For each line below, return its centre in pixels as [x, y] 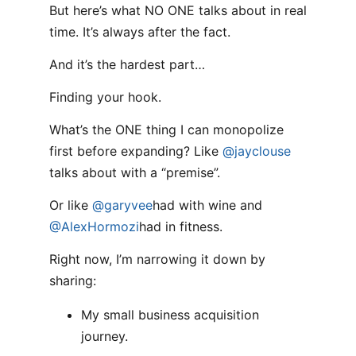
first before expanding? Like [136, 151]
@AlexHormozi [94, 226]
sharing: [73, 281]
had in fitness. [181, 226]
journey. [104, 336]
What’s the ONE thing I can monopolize [166, 130]
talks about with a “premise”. [135, 172]
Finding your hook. [105, 97]
